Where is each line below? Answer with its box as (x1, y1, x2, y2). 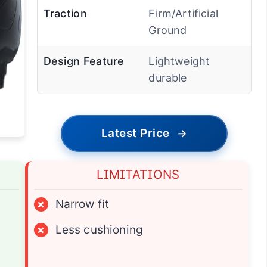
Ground (148, 24, 187, 37)
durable (148, 72, 187, 85)
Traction (43, 7, 87, 20)
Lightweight (148, 55, 210, 68)
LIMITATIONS (97, 167, 180, 182)
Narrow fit (55, 197, 110, 212)
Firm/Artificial (148, 7, 218, 20)
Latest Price (101, 126, 170, 141)
